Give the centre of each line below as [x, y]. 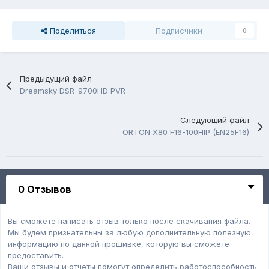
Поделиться [72, 31]
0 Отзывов [45, 189]
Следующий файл [214, 120]
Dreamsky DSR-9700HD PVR [73, 91]
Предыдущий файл [56, 79]
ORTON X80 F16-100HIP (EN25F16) [186, 132]
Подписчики [179, 31]
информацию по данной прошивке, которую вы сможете [119, 244]
